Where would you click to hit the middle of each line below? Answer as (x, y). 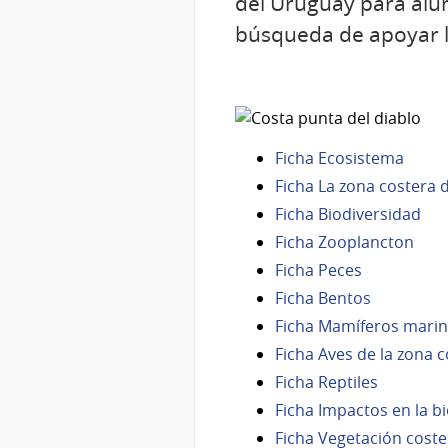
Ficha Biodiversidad (350, 213)
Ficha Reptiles (326, 381)
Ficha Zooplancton (344, 241)
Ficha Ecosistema (341, 157)
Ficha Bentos (325, 297)
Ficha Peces (320, 269)
